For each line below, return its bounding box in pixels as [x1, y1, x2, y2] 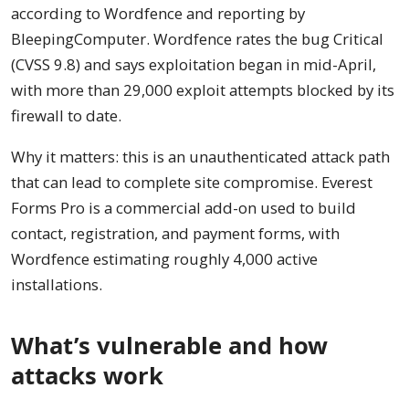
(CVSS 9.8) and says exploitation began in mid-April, [11, 53, 376, 75]
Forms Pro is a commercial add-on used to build [11, 197, 356, 219]
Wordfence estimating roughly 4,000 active [11, 248, 318, 270]
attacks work [11, 359, 163, 392]
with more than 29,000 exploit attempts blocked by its [11, 79, 394, 100]
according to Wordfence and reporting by [11, 2, 305, 24]
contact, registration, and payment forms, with [11, 223, 340, 245]
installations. [11, 274, 102, 296]
